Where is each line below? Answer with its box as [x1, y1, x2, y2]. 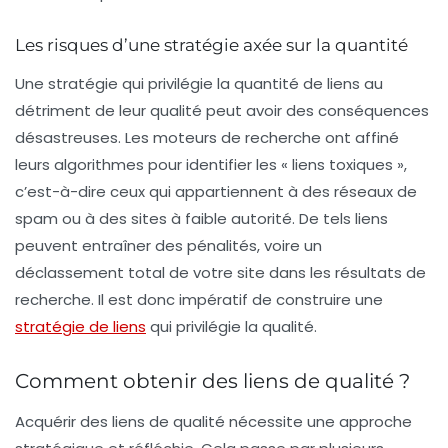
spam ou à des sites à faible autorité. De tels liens [15, 208, 388, 230]
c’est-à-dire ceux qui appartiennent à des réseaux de [15, 181, 417, 203]
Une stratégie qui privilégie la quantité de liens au [15, 73, 383, 95]
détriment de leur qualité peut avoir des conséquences [15, 100, 429, 122]
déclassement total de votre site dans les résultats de [15, 262, 426, 284]
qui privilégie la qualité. [146, 316, 317, 338]
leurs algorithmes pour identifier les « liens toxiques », [15, 154, 407, 176]
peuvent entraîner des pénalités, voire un [15, 235, 322, 257]
